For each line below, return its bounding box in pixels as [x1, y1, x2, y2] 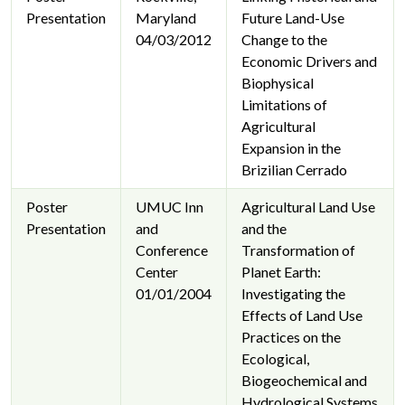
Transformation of [241, 241, 355, 259]
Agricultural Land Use [241, 198, 375, 216]
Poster [26, 198, 68, 216]
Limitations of [241, 96, 327, 114]
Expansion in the [241, 139, 341, 157]
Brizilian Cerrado [241, 161, 347, 179]
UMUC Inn [136, 198, 203, 216]
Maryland [136, 9, 196, 27]
